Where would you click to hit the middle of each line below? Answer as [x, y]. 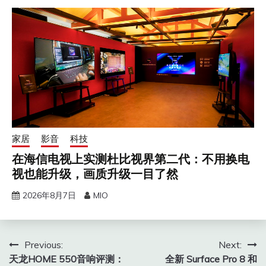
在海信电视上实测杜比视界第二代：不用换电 [131, 159]
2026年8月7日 [49, 196]
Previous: [44, 245]
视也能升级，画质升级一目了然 [95, 174]
